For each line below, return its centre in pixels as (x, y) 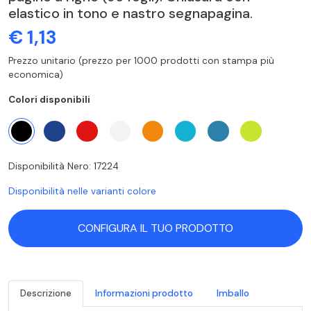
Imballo (233, 293)
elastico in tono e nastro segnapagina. (131, 13)
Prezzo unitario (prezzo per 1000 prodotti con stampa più (141, 60)
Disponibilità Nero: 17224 (64, 166)
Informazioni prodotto (144, 293)
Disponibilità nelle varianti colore (82, 191)
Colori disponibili (49, 99)
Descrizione (46, 293)
